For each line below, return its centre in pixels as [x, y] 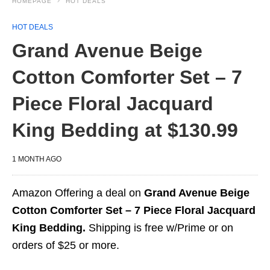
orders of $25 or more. [66, 245]
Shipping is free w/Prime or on [159, 228]
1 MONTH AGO [37, 159]
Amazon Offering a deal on [78, 193]
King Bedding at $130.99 [125, 130]
